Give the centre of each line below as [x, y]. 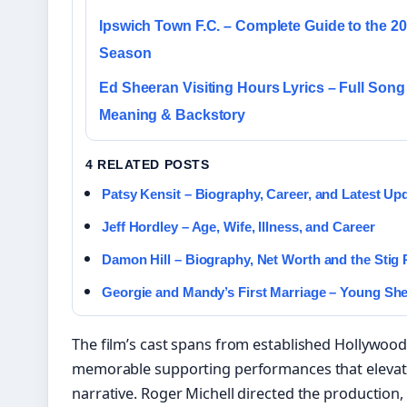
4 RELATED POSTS [148, 165]
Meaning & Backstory [173, 115]
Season [125, 54]
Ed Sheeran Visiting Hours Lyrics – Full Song [252, 88]
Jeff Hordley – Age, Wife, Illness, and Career [238, 227]
